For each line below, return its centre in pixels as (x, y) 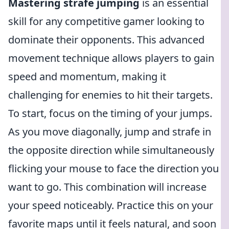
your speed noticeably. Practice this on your (111, 205)
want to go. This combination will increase (107, 187)
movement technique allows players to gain (111, 58)
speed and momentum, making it (87, 76)
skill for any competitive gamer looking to (106, 21)
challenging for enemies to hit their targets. (110, 95)
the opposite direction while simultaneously (111, 150)
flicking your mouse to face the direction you (113, 168)
